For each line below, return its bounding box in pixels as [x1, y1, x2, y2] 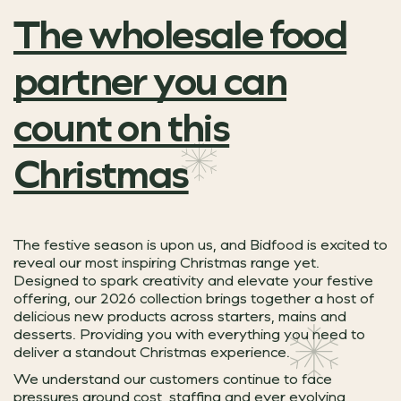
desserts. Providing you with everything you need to [13, 323, 365, 343]
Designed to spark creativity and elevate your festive [13, 269, 373, 289]
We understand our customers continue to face [13, 368, 332, 388]
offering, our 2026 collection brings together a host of [13, 287, 374, 307]
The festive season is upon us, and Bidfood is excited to [13, 234, 388, 253]
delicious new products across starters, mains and [13, 305, 346, 325]
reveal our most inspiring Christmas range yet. [13, 252, 320, 271]
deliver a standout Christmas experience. [13, 341, 290, 361]
